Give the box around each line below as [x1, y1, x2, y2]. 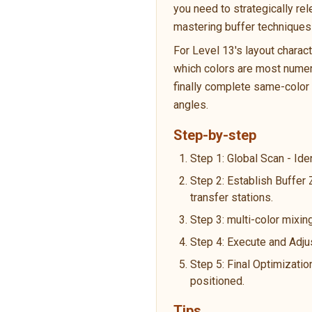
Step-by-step [173, 126, 256, 143]
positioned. [190, 274, 244, 288]
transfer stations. [190, 190, 273, 204]
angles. [173, 97, 208, 111]
